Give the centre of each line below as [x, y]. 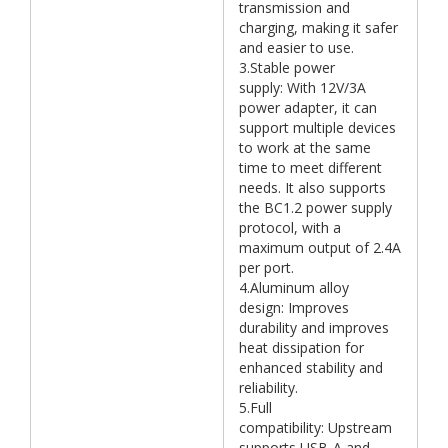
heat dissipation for [301, 348]
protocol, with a [290, 228]
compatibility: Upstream [315, 428]
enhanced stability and [311, 368]
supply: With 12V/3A [302, 88]
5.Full [255, 408]
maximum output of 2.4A [320, 248]
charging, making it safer [318, 28]
